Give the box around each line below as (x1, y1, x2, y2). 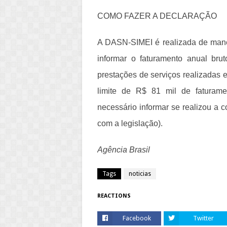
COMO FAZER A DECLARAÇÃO (97, 12, 217, 21)
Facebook (123, 214, 151, 222)
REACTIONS (97, 193, 131, 200)
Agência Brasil (97, 145, 150, 155)
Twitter (193, 214, 214, 222)
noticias (129, 170, 151, 178)
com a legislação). (97, 119, 163, 128)
